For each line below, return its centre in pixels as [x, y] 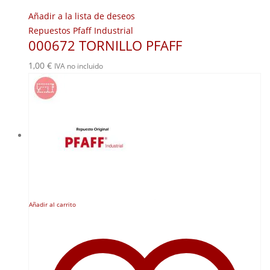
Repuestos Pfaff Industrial [81, 31]
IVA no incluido [79, 66]
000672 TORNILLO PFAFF [105, 46]
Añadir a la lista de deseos [82, 16]
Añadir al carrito [52, 205]
